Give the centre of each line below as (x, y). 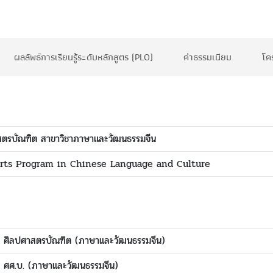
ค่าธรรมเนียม (207, 57)
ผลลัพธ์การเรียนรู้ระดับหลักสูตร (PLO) (83, 57)
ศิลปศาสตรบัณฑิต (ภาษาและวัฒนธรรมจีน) (84, 240)
